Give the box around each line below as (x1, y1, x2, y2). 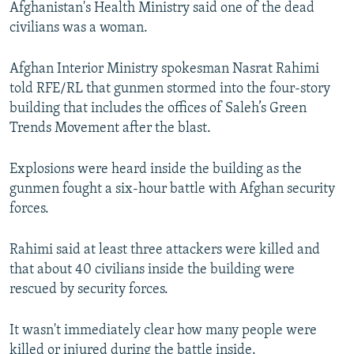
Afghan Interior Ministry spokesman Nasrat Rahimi (9, 62, 319, 77)
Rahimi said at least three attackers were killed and (9, 243, 320, 258)
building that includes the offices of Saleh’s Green (9, 101, 307, 117)
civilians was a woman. (9, 21, 148, 36)
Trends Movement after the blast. (9, 121, 211, 137)
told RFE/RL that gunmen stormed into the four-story (9, 81, 330, 97)
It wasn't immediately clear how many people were (9, 323, 317, 339)
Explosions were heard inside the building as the (9, 162, 302, 178)
